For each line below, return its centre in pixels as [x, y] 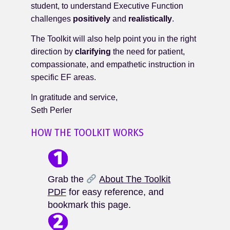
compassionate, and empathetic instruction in [113, 64]
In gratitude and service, [74, 98]
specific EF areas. [63, 77]
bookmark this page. [89, 205]
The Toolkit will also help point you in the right [113, 39]
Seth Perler [51, 110]
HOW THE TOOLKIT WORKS [87, 132]
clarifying [93, 51]
